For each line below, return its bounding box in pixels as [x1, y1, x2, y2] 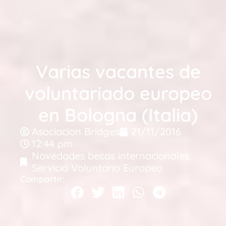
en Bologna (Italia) [38, 103, 198, 126]
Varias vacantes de [35, 60, 201, 83]
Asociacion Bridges [32, 125, 120, 138]
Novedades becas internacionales [32, 149, 189, 162]
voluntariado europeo [24, 81, 212, 104]
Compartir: [20, 173, 65, 184]
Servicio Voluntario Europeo [32, 161, 162, 174]
